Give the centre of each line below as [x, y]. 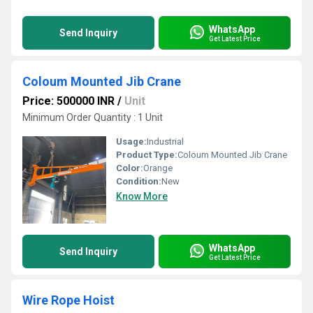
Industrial [165, 141]
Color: [130, 168]
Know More [142, 196]
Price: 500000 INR [68, 101]
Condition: [139, 181]
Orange [158, 168]
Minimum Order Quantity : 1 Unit [93, 117]
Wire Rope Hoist [68, 300]
